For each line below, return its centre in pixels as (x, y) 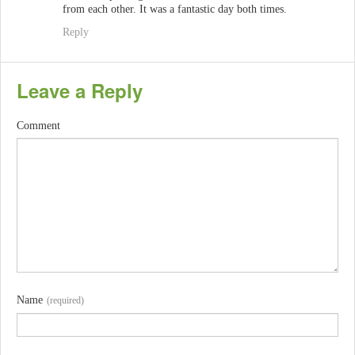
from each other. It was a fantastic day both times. (175, 10)
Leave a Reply (80, 91)
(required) (65, 301)
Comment (38, 126)
